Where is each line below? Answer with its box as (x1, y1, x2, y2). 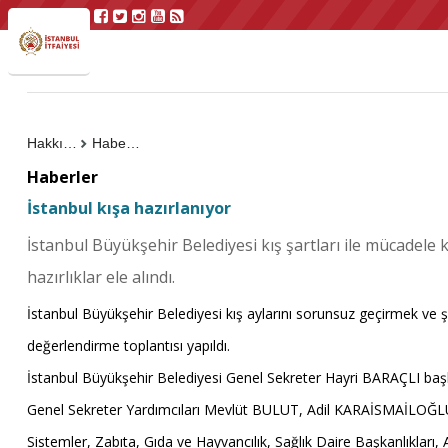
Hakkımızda (62, 135, 77, 151)
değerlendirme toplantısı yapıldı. (26, 336, 230, 355)
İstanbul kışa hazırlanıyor (26, 197, 231, 219)
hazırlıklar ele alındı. (26, 266, 175, 288)
